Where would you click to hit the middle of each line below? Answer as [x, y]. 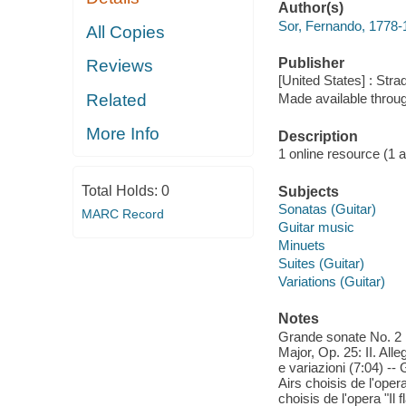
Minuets [301, 246]
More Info [123, 134]
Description [318, 136]
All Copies [126, 32]
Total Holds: [121, 190]
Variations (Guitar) [331, 282]
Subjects [308, 191]
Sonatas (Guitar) [327, 209]
